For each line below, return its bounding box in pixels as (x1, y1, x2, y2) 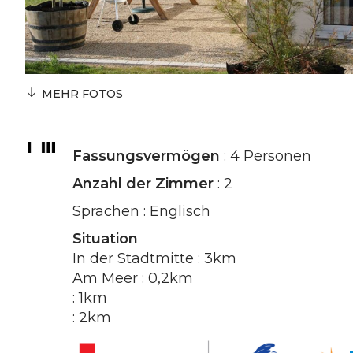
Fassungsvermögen (72, 147, 220, 165)
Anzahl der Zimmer (72, 175, 214, 192)
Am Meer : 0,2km (72, 269, 193, 287)
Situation (72, 230, 138, 247)
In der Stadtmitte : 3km (72, 250, 236, 267)
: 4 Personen (220, 147, 311, 165)
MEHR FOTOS (42, 87, 123, 101)
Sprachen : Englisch (72, 203, 210, 220)
